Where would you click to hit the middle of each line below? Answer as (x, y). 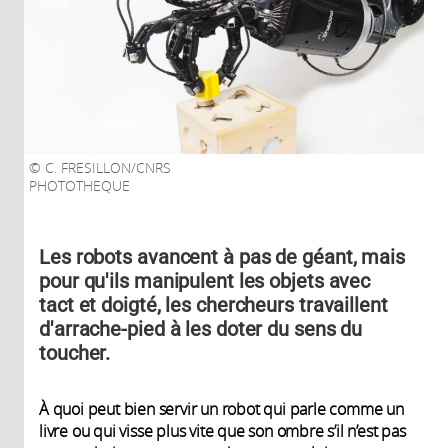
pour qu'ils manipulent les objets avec (205, 280)
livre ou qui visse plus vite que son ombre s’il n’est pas (222, 430)
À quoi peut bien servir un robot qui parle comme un (221, 408)
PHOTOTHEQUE (79, 185)
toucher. (75, 352)
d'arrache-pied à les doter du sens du (201, 328)
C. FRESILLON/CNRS (106, 167)
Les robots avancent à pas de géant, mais (222, 256)
